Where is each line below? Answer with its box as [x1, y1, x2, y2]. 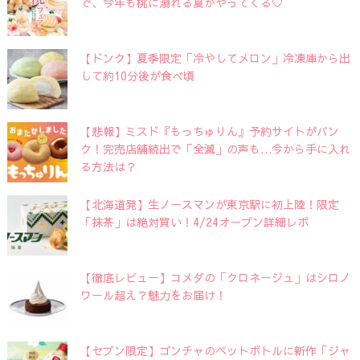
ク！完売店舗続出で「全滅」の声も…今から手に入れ [80, 140, 350, 157]
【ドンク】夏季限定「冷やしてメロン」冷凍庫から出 [80, 49, 350, 66]
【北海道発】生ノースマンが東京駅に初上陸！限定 [80, 195, 339, 212]
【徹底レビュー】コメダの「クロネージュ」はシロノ [80, 268, 350, 285]
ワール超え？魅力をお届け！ [80, 286, 227, 303]
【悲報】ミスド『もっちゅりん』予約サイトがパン [80, 122, 339, 139]
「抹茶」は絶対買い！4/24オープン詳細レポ [80, 213, 309, 230]
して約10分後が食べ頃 [80, 67, 194, 84]
